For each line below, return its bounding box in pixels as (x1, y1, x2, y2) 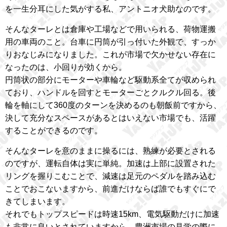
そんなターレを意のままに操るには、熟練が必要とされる (5, 146, 216, 156)
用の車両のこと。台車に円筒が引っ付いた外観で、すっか (5, 37, 216, 47)
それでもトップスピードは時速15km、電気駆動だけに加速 (5, 210, 219, 219)
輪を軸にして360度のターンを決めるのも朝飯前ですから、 (5, 101, 221, 110)
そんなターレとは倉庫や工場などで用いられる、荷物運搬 (5, 25, 216, 34)
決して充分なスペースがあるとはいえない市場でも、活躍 (5, 113, 216, 123)
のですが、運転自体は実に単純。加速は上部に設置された (5, 159, 216, 168)
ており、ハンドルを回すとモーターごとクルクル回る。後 (5, 88, 216, 97)
